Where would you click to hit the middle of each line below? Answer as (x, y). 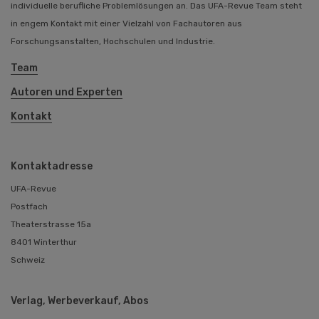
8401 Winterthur (44, 242)
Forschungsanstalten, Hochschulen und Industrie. (113, 41)
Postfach (29, 206)
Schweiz (28, 260)
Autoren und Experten (67, 92)
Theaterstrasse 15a (51, 224)
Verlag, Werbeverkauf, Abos (80, 300)
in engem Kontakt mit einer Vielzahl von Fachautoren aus (126, 23)
